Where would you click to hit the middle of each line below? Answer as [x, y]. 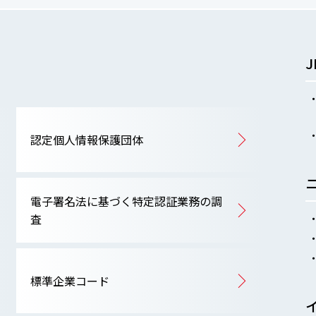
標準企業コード [69, 280]
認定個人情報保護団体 [86, 139]
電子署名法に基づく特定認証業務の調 [126, 201]
